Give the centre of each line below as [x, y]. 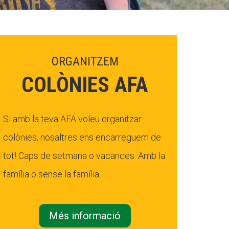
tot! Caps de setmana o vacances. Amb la [84, 156]
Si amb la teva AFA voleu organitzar [72, 119]
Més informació [85, 216]
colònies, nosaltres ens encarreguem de [82, 137]
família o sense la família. [52, 174]
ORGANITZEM [85, 61]
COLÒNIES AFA [85, 85]
